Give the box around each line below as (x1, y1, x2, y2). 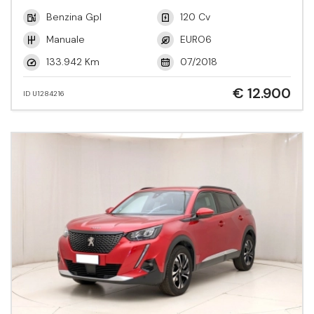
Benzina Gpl (46, 10, 102, 23)
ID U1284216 (23, 88, 64, 98)
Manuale (46, 32, 85, 46)
